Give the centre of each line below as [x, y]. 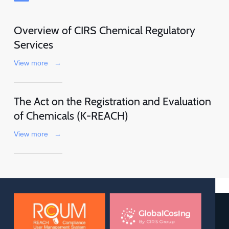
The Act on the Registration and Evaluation [112, 101]
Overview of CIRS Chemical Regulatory [104, 30]
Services [33, 45]
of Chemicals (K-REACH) [71, 116]
